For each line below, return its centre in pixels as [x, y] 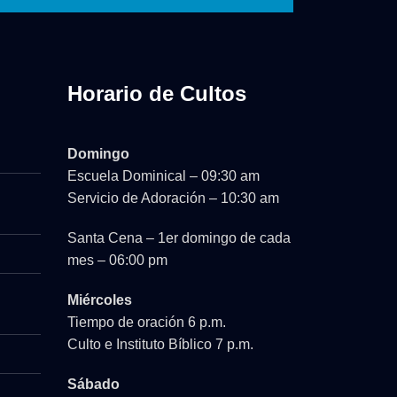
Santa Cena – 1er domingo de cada [179, 237]
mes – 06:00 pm [117, 260]
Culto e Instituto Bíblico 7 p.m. [160, 344]
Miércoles [100, 300]
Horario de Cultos [157, 93]
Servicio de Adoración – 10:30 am [173, 198]
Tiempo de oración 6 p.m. [147, 322]
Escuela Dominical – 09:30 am [163, 175]
